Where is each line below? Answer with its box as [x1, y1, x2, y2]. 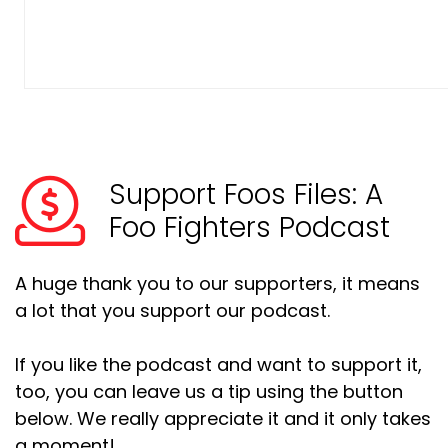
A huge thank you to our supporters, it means [15, 271, 420, 297]
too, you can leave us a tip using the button [15, 379, 403, 405]
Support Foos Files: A [109, 175, 383, 215]
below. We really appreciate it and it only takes [15, 406, 431, 432]
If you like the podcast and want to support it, [15, 352, 422, 378]
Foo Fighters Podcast [109, 208, 390, 248]
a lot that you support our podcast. [15, 298, 330, 324]
